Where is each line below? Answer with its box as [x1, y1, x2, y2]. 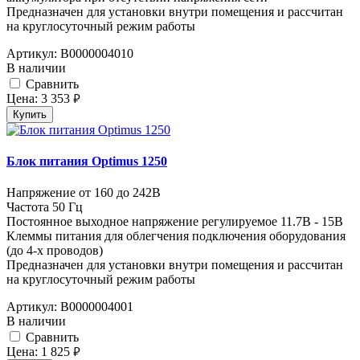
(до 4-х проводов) [6, 243, 103, 258]
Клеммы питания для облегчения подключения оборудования [6, 229, 346, 243]
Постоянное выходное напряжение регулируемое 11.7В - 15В [6, 215, 343, 229]
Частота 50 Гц [6, 200, 83, 215]
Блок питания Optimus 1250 [6, 154, 167, 169]
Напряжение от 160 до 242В [6, 186, 161, 200]
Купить [13, 108, 47, 121]
